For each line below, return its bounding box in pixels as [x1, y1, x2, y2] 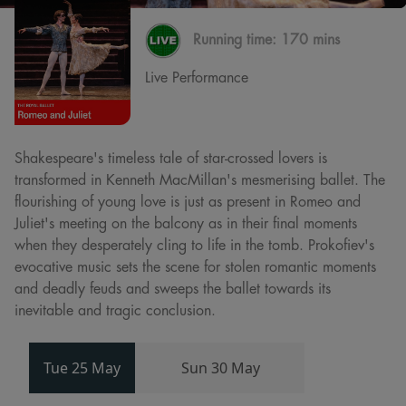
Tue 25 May [43, 357, 121, 378]
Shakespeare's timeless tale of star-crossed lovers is [14, 147, 327, 168]
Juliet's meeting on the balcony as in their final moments [14, 212, 357, 233]
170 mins [281, 29, 340, 50]
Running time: [193, 29, 281, 50]
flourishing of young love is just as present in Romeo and [14, 190, 361, 211]
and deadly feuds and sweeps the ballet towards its [14, 277, 331, 298]
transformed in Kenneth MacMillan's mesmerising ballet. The [14, 169, 385, 189]
